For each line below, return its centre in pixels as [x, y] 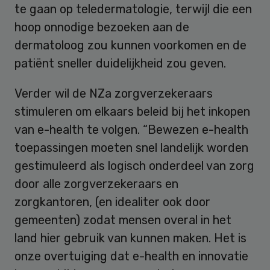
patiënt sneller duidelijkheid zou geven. [123, 63]
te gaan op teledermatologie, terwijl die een [133, 9]
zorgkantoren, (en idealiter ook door [112, 202]
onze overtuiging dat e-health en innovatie [131, 256]
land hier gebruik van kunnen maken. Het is [130, 238]
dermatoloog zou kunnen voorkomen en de [130, 45]
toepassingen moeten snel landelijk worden [131, 147]
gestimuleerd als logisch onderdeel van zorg [134, 165]
